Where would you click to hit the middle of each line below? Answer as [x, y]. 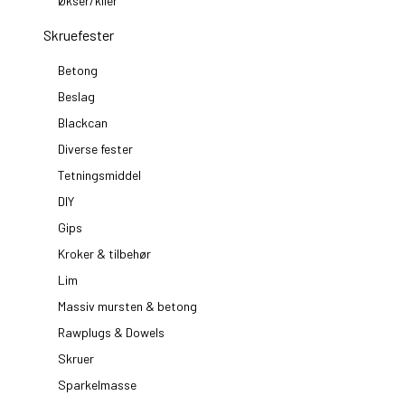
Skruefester [79, 35]
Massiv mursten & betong [127, 306]
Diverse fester [95, 149]
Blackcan [83, 122]
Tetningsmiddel [99, 175]
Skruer [76, 358]
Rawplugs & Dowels [111, 332]
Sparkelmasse [97, 385]
